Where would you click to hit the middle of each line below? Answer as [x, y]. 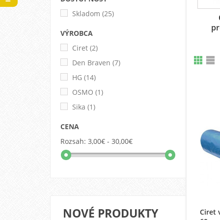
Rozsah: [73, 141]
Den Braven [91, 62]
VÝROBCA [77, 33]
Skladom [86, 13]
